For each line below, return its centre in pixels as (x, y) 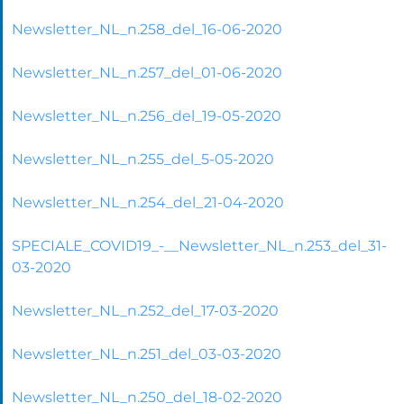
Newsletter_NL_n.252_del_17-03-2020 (145, 310)
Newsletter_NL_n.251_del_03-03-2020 (147, 353)
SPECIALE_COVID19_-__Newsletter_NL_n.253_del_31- (199, 245)
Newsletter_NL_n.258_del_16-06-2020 (147, 29)
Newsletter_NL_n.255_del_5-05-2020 (143, 159)
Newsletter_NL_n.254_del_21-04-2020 (148, 202)
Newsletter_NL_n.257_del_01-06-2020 (147, 72)
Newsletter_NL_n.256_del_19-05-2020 (147, 115)
